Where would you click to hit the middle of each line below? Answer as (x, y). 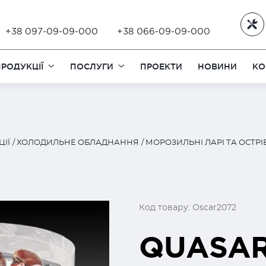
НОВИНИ (218, 66)
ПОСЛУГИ (92, 66)
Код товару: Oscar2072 (188, 208)
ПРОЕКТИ (161, 66)
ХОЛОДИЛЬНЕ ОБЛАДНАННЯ (78, 143)
